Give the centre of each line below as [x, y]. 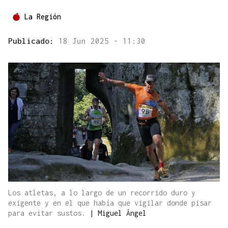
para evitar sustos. [49, 213]
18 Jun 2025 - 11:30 [102, 41]
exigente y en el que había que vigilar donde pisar [110, 203]
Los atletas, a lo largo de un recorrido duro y [102, 193]
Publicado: [33, 41]
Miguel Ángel [122, 213]
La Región [43, 17]
